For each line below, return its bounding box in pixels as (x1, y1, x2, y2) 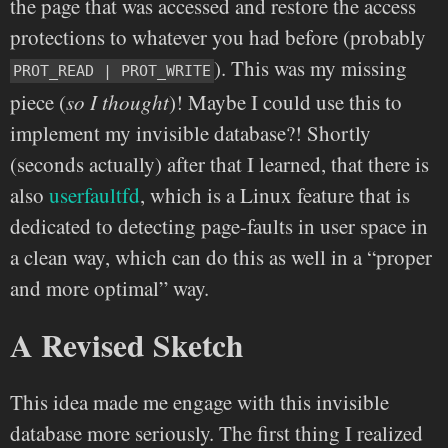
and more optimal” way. (10, 273, 209, 302)
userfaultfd (49, 180, 140, 209)
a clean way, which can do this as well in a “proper (10, 242, 432, 271)
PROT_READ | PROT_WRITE (13, 61, 211, 80)
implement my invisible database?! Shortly (10, 118, 371, 147)
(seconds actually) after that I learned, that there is (10, 149, 429, 178)
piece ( (10, 87, 66, 116)
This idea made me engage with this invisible (10, 388, 389, 417)
